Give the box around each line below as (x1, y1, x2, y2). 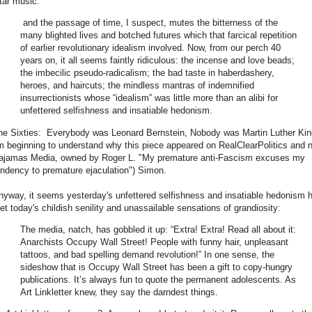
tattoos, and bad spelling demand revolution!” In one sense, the (20, 249, 274, 260)
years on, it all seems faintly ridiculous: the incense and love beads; (20, 55, 295, 66)
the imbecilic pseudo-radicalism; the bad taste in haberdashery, (20, 68, 274, 79)
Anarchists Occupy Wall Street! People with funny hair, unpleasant (20, 236, 288, 247)
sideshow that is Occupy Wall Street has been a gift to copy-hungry (20, 261, 292, 272)
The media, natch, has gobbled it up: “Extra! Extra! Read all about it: (20, 224, 296, 235)
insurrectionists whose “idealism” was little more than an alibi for (20, 93, 278, 104)
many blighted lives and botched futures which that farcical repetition (20, 30, 297, 41)
